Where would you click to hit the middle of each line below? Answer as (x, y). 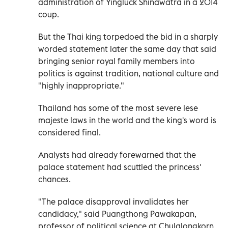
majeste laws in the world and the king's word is (127, 120)
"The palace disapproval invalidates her (113, 201)
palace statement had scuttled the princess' (120, 167)
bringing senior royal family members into (117, 61)
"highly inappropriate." (81, 85)
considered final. (69, 132)
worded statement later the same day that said (127, 49)
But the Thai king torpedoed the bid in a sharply (128, 36)
